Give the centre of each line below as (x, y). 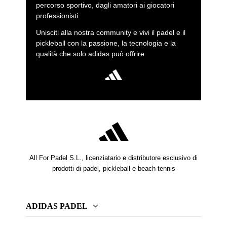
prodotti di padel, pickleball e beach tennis (113, 169)
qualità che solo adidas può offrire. (91, 53)
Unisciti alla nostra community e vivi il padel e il (110, 32)
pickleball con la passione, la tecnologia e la (106, 43)
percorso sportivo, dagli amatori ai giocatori (105, 5)
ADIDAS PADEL (56, 206)
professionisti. (58, 16)
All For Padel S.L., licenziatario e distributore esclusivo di (113, 158)
